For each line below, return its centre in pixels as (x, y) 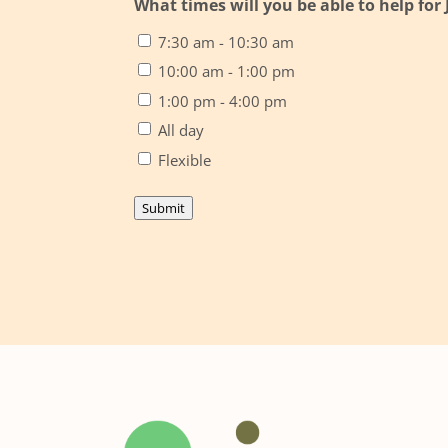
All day (181, 130)
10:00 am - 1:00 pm (227, 71)
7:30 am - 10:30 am (226, 41)
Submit (164, 207)
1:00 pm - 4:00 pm (223, 100)
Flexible (185, 159)
